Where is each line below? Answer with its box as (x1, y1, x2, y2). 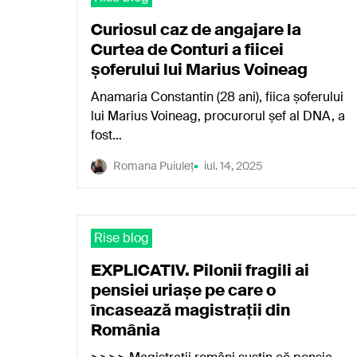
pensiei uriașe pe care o (91, 280, 276, 300)
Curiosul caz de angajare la (91, 19, 301, 40)
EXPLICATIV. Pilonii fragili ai (91, 260, 309, 280)
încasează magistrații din (91, 300, 290, 320)
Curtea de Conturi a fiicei (91, 39, 284, 60)
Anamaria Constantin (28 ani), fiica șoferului (91, 88, 343, 105)
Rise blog (94, 229, 149, 246)
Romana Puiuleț (113, 159, 194, 173)
